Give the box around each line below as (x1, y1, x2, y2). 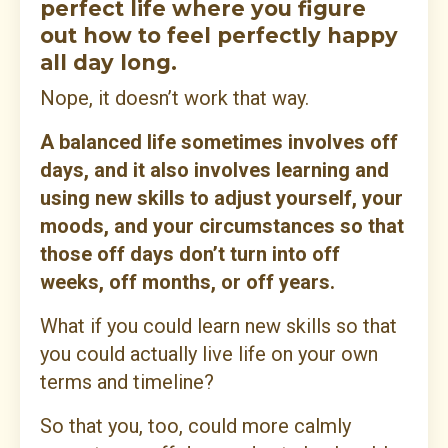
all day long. (40, 50, 177, 76)
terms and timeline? (40, 370, 214, 395)
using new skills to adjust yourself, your (40, 186, 403, 211)
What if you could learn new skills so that (40, 314, 397, 339)
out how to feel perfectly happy (40, 23, 398, 49)
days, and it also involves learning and (40, 158, 389, 183)
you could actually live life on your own (40, 342, 378, 367)
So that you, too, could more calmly (40, 414, 351, 439)
